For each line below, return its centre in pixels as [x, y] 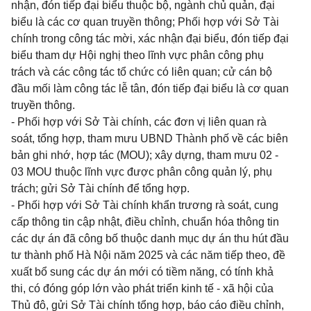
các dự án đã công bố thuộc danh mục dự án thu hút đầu [150, 238]
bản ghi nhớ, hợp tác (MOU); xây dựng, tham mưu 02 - [145, 155]
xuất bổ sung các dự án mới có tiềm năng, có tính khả [142, 272]
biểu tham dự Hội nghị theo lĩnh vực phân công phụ [137, 55]
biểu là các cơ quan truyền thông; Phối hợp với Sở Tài [145, 22]
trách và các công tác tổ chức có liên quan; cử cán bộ [142, 72]
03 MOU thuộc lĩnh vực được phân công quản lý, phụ [142, 172]
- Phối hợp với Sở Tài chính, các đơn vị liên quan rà [139, 122]
